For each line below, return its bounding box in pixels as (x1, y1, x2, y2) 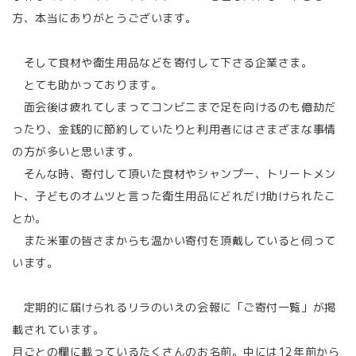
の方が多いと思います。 (12, 144, 140, 159)
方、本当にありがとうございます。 (12, 10, 197, 25)
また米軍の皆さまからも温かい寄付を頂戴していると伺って (12, 233, 336, 248)
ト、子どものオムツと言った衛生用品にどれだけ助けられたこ (12, 188, 336, 203)
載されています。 (12, 322, 105, 337)
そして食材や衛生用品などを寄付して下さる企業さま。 (12, 55, 313, 70)
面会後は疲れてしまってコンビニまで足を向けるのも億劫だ (12, 99, 336, 114)
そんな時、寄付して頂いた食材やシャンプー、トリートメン (12, 166, 336, 181)
